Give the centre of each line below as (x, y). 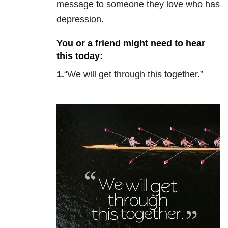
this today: (80, 56)
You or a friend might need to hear (131, 44)
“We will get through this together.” (134, 75)
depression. (80, 20)
